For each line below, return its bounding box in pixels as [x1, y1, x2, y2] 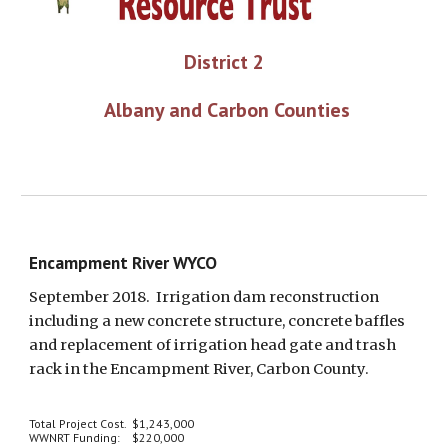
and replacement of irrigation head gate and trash [29, 336, 397, 354]
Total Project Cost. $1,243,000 [29, 416, 195, 431]
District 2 [184, 49, 264, 76]
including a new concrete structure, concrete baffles [29, 312, 406, 330]
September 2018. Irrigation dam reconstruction [29, 288, 380, 306]
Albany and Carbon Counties [103, 97, 350, 124]
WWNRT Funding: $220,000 [29, 430, 185, 445]
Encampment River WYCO [29, 251, 218, 274]
